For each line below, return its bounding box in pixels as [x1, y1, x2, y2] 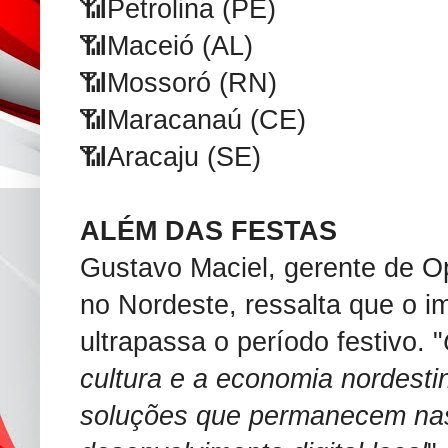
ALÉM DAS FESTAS [80, 215, 337, 246]
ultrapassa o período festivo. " [80, 326, 443, 357]
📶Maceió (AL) [80, 30, 253, 61]
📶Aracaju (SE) [80, 141, 261, 172]
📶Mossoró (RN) [80, 67, 277, 98]
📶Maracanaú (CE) [80, 104, 306, 135]
